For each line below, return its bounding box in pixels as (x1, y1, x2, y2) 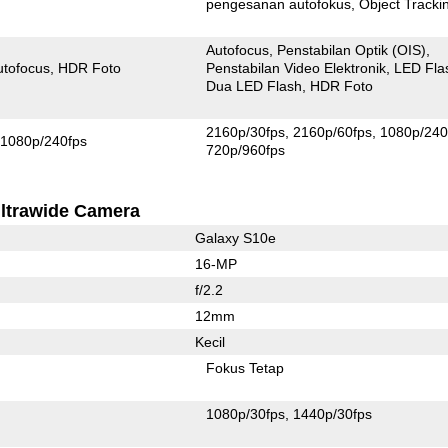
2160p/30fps (206, 123, 286, 140)
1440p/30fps (293, 405, 373, 422)
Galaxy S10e (194, 229, 276, 246)
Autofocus (206, 41, 270, 58)
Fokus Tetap (206, 359, 285, 376)
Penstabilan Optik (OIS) (277, 41, 427, 58)
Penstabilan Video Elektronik (206, 59, 387, 76)
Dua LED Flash (206, 77, 303, 94)
